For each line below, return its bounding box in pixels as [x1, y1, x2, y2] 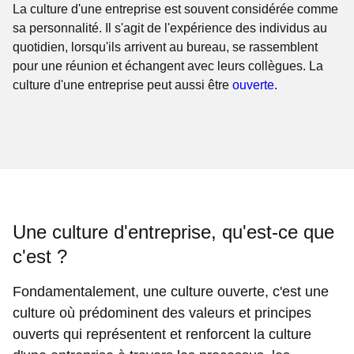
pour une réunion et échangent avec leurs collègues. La [13, 59, 324, 73]
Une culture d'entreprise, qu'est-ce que [13, 221, 334, 243]
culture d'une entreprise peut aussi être [13, 78, 233, 92]
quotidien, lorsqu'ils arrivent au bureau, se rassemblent [13, 40, 318, 54]
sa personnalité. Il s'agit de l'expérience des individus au [13, 21, 328, 35]
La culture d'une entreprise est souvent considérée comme [13, 2, 339, 16]
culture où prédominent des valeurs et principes [13, 305, 311, 321]
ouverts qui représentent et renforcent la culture [13, 326, 311, 342]
